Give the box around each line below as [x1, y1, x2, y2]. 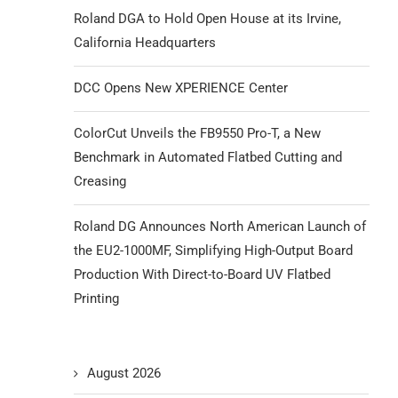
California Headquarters [74, 35, 217, 51]
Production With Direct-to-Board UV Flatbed [74, 267, 331, 283]
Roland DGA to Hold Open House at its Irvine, [74, 11, 342, 27]
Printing [74, 291, 120, 306]
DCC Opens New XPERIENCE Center [74, 80, 289, 96]
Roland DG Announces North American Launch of [74, 219, 367, 235]
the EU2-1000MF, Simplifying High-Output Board [74, 243, 354, 259]
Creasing [74, 173, 127, 189]
